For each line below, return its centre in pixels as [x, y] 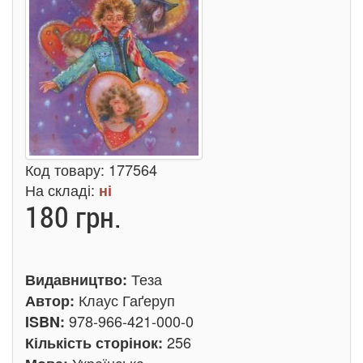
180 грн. [73, 216]
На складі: [62, 190]
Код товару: [67, 169]
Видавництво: [78, 280]
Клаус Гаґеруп [127, 300]
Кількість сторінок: [96, 343]
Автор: [52, 301]
